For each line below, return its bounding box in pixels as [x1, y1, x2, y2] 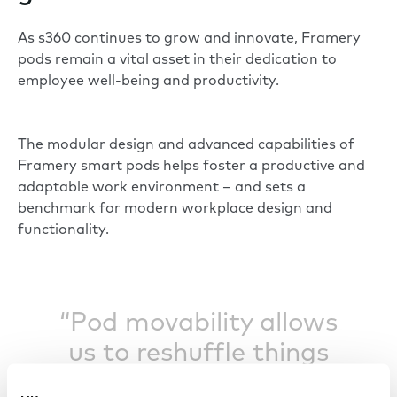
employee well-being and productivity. [18, 74, 283, 90]
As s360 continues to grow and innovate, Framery [18, 32, 361, 47]
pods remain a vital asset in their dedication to [18, 53, 337, 68]
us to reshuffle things [68, 341, 329, 368]
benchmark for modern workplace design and [18, 202, 332, 217]
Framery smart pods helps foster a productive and [18, 160, 365, 175]
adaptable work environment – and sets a [18, 181, 306, 196]
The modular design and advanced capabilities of [18, 138, 354, 153]
